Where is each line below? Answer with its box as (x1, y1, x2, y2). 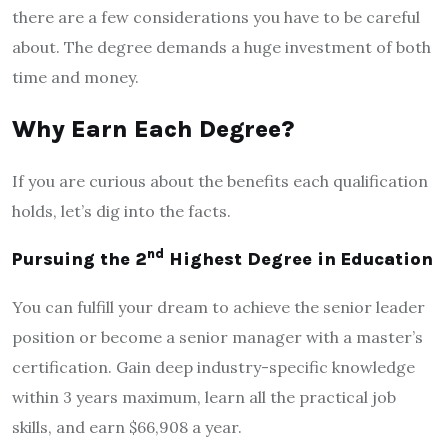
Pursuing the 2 (12, 247, 147, 270)
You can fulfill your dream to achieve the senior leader (12, 296, 425, 317)
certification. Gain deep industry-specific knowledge (12, 356, 415, 377)
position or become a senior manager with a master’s (12, 326, 423, 347)
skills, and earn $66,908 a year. (12, 416, 242, 437)
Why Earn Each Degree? (12, 114, 294, 143)
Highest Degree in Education (164, 247, 433, 270)
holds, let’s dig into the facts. (12, 200, 231, 221)
